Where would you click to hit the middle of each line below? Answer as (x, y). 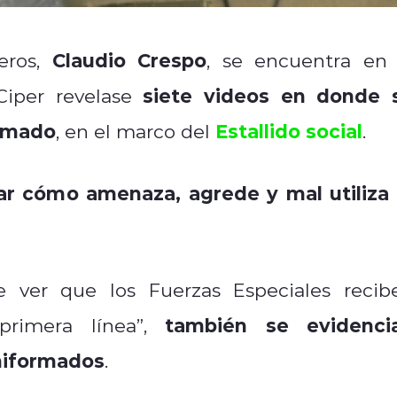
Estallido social (289, 130)
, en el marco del (136, 131)
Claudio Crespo (129, 59)
